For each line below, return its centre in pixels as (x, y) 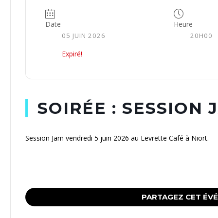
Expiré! (72, 54)
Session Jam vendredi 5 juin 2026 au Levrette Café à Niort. (117, 138)
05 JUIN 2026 (84, 35)
